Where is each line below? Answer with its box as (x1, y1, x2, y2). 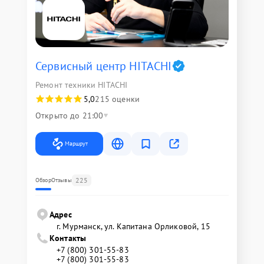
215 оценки (95, 94, 140, 105)
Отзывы (51, 176, 72, 184)
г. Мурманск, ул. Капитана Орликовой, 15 (57, 221, 210, 232)
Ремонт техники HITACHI (35, 80, 128, 91)
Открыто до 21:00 (35, 110, 104, 121)
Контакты (49, 233, 87, 244)
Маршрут (65, 140, 88, 148)
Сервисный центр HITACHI (35, 58, 172, 74)
